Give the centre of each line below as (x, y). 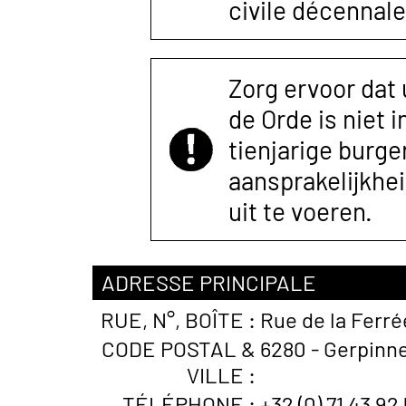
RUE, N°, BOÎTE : (178, 319)
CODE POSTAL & (179, 348)
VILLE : (221, 375)
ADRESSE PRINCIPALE (209, 282)
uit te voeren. (300, 211)
